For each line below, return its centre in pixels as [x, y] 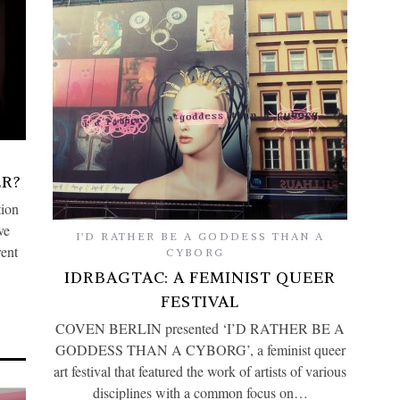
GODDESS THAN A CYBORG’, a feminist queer [200, 349]
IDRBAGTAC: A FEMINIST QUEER [200, 277]
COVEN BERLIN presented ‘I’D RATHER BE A [200, 328]
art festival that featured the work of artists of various [200, 371]
